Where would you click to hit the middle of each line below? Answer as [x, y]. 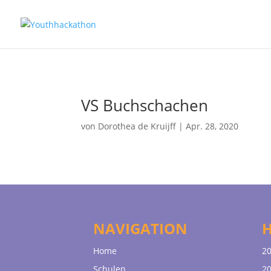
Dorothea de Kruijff [137, 126]
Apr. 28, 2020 [212, 126]
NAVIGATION [141, 229]
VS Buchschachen [145, 105]
